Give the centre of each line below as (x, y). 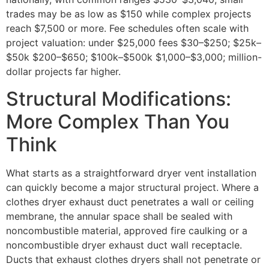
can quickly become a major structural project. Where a (132, 187)
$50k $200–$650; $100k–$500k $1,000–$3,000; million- (134, 57)
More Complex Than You (118, 121)
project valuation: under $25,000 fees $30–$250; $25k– (134, 43)
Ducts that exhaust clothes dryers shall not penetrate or (133, 259)
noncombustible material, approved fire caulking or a (127, 230)
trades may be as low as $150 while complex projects (128, 14)
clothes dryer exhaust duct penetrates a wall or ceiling (130, 201)
